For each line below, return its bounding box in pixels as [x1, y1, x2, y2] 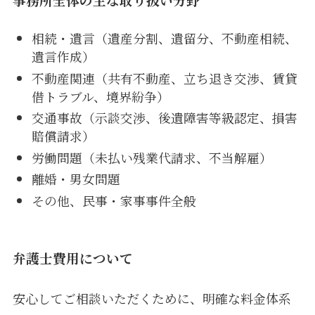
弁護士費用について [12, 248, 133, 268]
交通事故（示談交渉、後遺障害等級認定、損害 [31, 108, 297, 127]
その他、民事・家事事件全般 [31, 191, 196, 210]
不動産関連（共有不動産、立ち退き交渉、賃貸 [31, 68, 297, 87]
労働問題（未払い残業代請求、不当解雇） [31, 148, 272, 167]
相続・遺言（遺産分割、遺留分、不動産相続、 [31, 29, 297, 48]
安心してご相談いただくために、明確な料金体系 [12, 289, 291, 308]
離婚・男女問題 [31, 169, 120, 188]
